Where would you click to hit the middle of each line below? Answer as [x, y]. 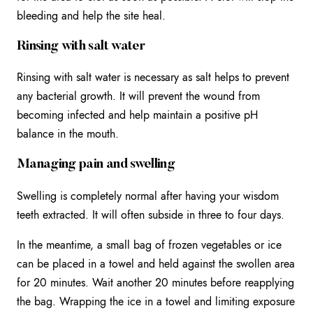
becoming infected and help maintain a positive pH [137, 115]
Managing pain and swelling [96, 164]
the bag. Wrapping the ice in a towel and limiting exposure [156, 301]
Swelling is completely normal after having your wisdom [148, 196]
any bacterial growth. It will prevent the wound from [138, 96]
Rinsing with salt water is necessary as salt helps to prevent [153, 78]
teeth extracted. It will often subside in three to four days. [151, 214]
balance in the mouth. [68, 134]
